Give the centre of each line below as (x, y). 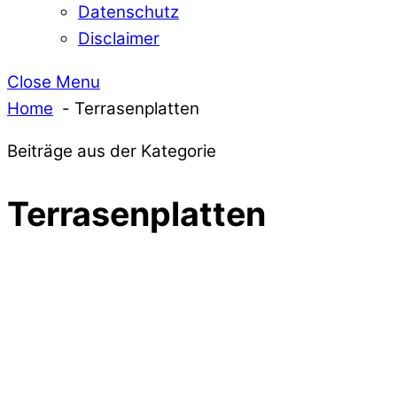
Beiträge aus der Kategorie (112, 152)
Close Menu (54, 82)
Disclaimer (119, 38)
